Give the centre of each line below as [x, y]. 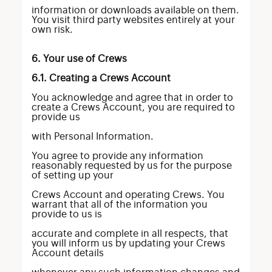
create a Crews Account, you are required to [133, 107]
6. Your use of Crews [79, 59]
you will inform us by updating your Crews [128, 243]
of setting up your [72, 175]
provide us [56, 117]
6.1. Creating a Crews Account [101, 78]
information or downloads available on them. [135, 10]
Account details [67, 253]
